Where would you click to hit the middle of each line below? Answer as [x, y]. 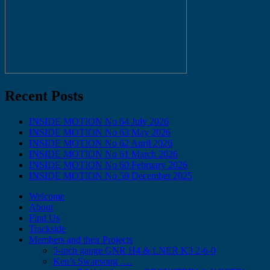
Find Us [44, 218]
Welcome [47, 196]
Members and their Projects [81, 239]
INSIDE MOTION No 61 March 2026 [103, 154]
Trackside [47, 228]
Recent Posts [44, 96]
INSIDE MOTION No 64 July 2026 [99, 121]
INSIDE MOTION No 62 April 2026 [101, 143]
